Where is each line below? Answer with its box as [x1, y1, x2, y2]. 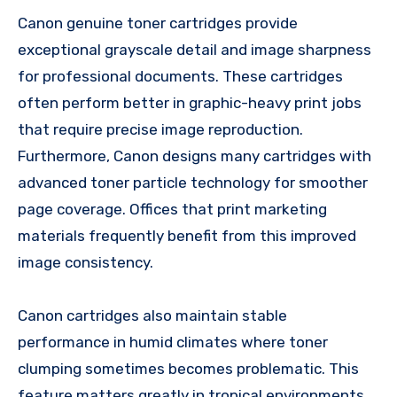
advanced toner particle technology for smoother [18, 173, 368, 191]
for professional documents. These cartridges [18, 66, 343, 85]
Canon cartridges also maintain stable [18, 306, 287, 324]
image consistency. [18, 253, 153, 271]
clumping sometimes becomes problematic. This [18, 359, 359, 378]
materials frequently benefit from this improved [18, 226, 356, 245]
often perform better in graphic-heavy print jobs [18, 93, 362, 112]
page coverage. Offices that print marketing [18, 199, 327, 218]
